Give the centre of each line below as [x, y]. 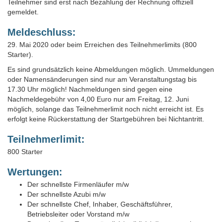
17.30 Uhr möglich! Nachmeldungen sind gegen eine [90, 89]
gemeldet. [23, 12]
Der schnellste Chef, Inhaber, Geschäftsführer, [100, 204]
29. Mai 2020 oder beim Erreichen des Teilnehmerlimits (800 [102, 44]
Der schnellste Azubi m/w [66, 194]
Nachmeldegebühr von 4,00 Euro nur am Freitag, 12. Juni [98, 99]
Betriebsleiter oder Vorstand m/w [78, 214]
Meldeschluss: [42, 32]
